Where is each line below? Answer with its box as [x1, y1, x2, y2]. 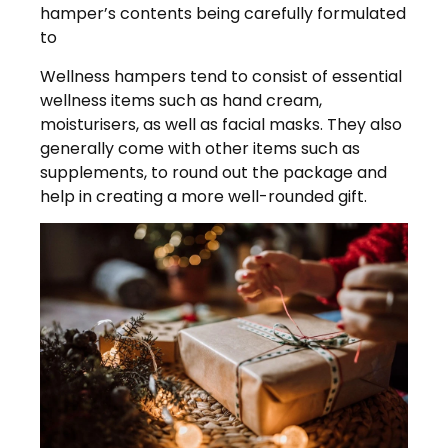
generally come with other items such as [40, 136, 360, 160]
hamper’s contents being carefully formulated [40, 2, 406, 26]
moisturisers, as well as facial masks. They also [40, 112, 402, 136]
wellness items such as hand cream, [40, 88, 322, 112]
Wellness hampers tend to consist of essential [40, 64, 402, 88]
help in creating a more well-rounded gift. [40, 184, 367, 208]
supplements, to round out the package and [40, 160, 387, 184]
